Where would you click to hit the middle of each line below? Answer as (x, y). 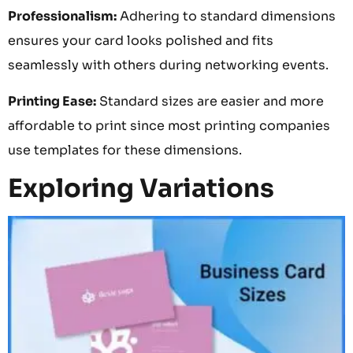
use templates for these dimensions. (125, 150)
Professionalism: (62, 17)
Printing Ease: (52, 101)
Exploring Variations (141, 188)
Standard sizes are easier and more (210, 101)
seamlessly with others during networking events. (168, 65)
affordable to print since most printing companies (169, 125)
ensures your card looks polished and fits (141, 41)
